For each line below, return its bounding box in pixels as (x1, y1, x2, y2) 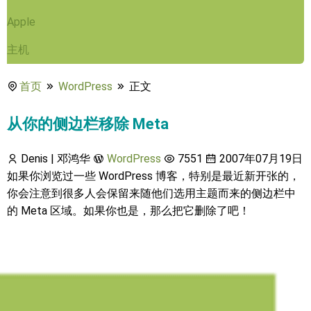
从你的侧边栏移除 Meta (7, 115, 169, 133)
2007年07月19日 (217, 152, 303, 165)
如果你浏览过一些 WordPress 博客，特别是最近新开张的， (7, 169, 300, 183)
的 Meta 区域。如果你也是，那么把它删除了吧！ (7, 204, 250, 217)
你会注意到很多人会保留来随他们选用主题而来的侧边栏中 (7, 187, 296, 200)
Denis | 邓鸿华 (18, 152, 90, 165)
